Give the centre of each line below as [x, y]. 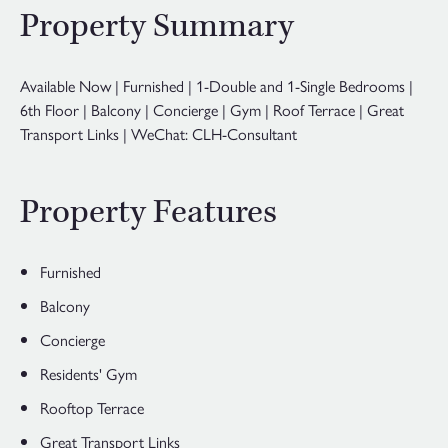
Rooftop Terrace [92, 408]
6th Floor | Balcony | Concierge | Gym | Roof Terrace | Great [212, 110]
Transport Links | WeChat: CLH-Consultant [158, 134]
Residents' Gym [88, 374]
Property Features [148, 213]
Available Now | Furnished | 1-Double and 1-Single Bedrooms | [216, 86]
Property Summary [157, 27]
